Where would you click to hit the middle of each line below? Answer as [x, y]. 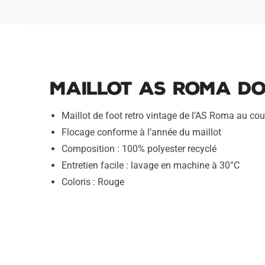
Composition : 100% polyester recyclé [139, 149]
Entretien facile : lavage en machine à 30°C [150, 166]
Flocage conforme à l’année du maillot [141, 132]
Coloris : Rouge [93, 182]
